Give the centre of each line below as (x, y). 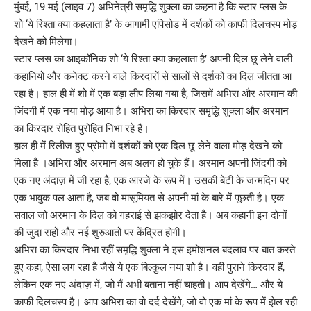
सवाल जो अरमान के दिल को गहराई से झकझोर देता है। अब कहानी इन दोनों (150, 215)
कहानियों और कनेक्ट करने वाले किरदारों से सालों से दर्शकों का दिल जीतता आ (153, 76)
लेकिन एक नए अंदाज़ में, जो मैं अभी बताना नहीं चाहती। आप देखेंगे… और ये (148, 284)
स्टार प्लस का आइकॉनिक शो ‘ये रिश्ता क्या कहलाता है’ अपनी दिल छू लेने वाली (153, 59)
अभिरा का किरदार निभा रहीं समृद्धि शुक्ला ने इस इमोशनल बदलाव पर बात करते (154, 250)
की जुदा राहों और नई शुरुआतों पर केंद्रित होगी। (100, 232)
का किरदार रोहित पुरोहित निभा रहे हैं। (82, 128)
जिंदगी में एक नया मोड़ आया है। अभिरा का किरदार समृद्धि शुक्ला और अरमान (151, 111)
